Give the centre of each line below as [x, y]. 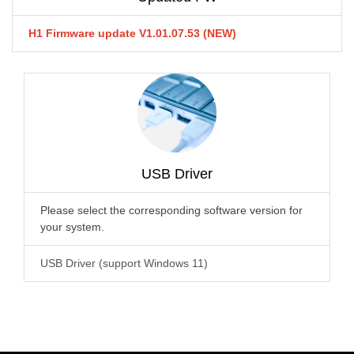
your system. [72, 227]
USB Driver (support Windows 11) [126, 264]
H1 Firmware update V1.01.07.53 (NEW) [132, 34]
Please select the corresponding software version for [171, 211]
